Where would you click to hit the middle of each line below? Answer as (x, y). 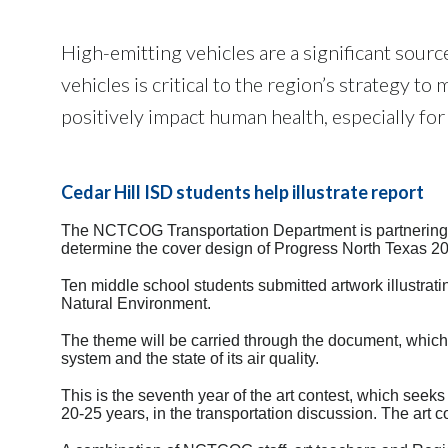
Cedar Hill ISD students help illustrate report (242, 191)
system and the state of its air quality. (190, 358)
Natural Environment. (136, 303)
